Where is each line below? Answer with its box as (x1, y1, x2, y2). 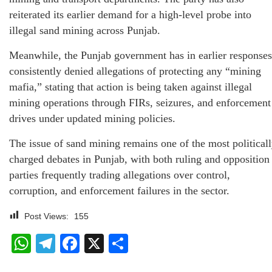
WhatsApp (31, 233, 121, 254)
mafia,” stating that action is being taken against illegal (9, 81, 252, 93)
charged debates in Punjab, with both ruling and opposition (9, 153, 270, 165)
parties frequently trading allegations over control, (9, 169, 230, 181)
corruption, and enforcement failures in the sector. (9, 185, 229, 197)
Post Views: (24, 211, 69, 221)
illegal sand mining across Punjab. (9, 24, 160, 36)
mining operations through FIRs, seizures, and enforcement (9, 97, 271, 109)
